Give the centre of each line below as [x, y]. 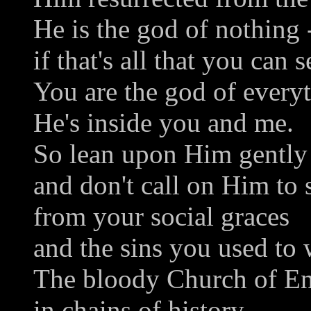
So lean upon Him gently [170, 154]
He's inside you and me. [163, 123]
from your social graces [161, 217]
